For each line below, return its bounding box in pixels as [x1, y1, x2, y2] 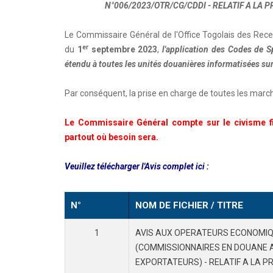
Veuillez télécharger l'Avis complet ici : [65, 161, 209, 171]
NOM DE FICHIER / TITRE [135, 200, 243, 211]
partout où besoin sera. [65, 132, 158, 142]
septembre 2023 [88, 44, 158, 54]
